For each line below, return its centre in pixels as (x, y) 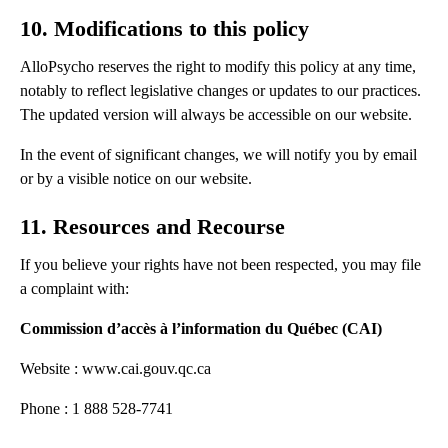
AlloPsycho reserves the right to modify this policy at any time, (218, 67)
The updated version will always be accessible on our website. (216, 115)
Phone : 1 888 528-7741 (96, 409)
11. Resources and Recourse (152, 227)
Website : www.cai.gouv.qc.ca (115, 369)
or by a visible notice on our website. (136, 179)
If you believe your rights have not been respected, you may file (220, 265)
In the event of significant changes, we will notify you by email (218, 155)
